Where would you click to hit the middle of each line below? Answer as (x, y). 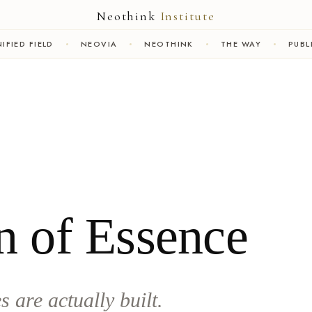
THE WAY (241, 44)
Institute (187, 16)
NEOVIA (99, 44)
